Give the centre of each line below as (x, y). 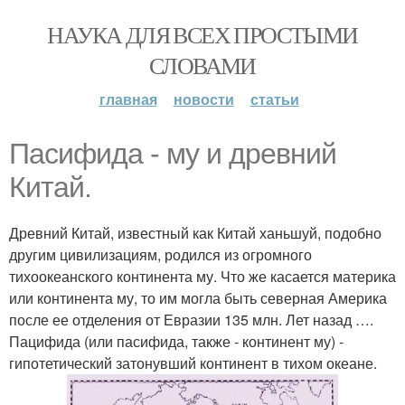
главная (128, 99)
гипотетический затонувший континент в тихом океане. (193, 363)
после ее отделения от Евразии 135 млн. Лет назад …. (191, 320)
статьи (274, 99)
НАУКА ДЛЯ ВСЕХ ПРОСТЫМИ (202, 34)
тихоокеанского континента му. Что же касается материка (202, 276)
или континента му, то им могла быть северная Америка (198, 298)
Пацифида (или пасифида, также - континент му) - (176, 341)
